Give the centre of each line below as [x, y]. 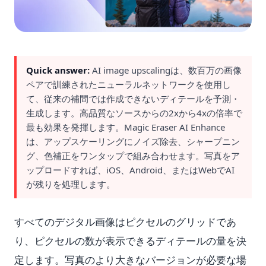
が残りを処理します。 [71, 184]
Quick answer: [59, 70]
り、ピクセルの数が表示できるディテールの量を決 [130, 241]
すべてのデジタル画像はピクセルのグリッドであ [125, 222]
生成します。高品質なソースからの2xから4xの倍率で [134, 113]
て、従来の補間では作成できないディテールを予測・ [133, 99]
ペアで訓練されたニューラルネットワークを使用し [129, 84]
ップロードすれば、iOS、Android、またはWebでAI [130, 170]
